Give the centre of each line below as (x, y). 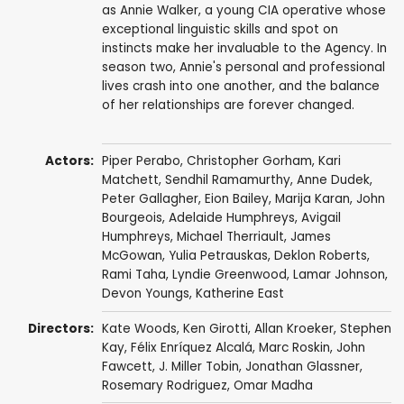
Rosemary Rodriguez (164, 385)
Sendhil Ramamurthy (227, 180)
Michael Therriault (230, 237)
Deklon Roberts (320, 256)
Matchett (130, 180)
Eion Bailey (236, 199)
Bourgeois (132, 218)
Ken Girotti (215, 328)
